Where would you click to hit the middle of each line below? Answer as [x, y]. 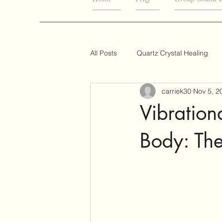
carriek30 [176, 91]
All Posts [104, 53]
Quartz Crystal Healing [172, 53]
